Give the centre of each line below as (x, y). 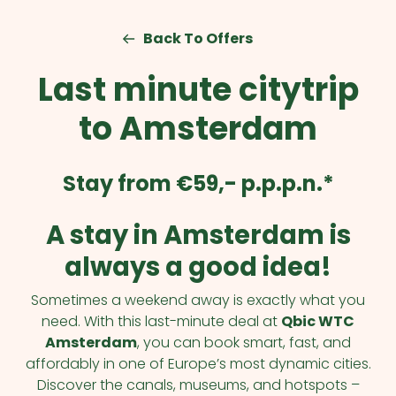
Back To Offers (198, 38)
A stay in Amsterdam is (198, 235)
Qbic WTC (318, 322)
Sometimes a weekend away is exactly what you (198, 300)
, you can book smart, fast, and (244, 343)
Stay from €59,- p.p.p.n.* (198, 183)
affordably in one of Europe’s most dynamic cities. (198, 364)
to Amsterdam (198, 129)
